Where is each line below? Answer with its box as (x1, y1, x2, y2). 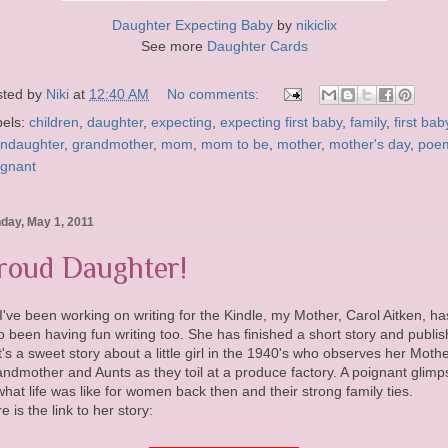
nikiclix (295, 17, 337, 34)
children (29, 114, 79, 131)
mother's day (329, 136, 410, 153)
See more (140, 38, 207, 55)
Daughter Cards (206, 38, 308, 55)
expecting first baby (220, 114, 342, 131)
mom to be (201, 136, 269, 153)
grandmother (72, 136, 153, 153)
